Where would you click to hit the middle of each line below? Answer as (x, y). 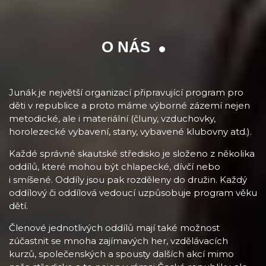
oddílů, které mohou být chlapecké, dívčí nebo (115, 166)
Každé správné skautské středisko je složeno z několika (132, 153)
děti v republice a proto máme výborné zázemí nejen (129, 105)
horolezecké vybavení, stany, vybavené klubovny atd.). (130, 131)
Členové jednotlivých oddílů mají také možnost (114, 227)
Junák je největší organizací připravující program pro (126, 92)
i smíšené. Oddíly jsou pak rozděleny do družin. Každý (128, 179)
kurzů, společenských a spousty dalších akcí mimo (121, 254)
